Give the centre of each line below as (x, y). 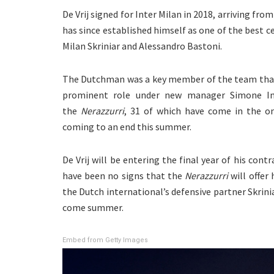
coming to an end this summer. (127, 127)
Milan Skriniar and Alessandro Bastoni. (142, 46)
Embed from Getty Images (105, 240)
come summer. (93, 208)
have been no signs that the (124, 176)
